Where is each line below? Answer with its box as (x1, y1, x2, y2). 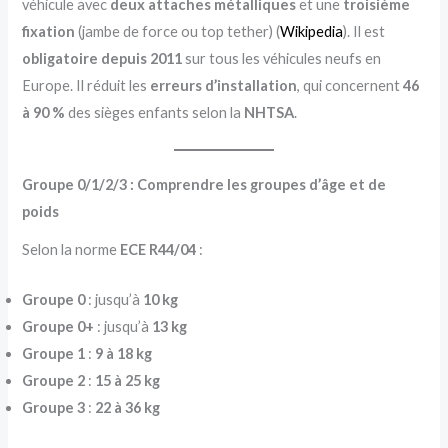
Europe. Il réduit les (22, 77, 151, 95)
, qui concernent (297, 77, 404, 95)
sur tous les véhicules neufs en (182, 50, 382, 68)
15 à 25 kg (95, 371, 161, 389)
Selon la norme (22, 240, 121, 258)
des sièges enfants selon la (65, 104, 245, 122)
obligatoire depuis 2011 (22, 50, 183, 68)
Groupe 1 (22, 344, 86, 362)
